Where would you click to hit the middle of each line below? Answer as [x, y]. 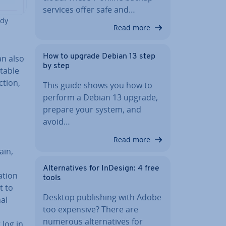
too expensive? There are [91, 209]
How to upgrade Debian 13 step [99, 56]
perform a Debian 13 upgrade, [100, 97]
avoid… [56, 121]
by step [56, 66]
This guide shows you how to [98, 85]
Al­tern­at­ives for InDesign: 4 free [101, 168]
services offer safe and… [89, 9]
